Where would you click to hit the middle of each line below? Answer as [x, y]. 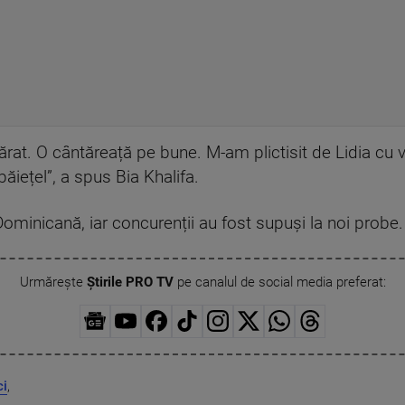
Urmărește [53, 282]
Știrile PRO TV [130, 282]
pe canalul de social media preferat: [279, 282]
